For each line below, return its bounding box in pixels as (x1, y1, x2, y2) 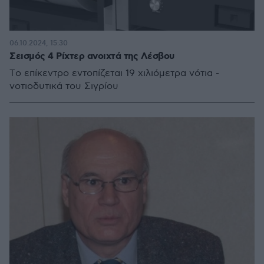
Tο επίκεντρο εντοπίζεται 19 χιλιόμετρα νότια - (9, 67, 219, 79)
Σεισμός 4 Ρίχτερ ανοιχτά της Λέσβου (9, 49, 174, 62)
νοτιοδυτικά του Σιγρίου (9, 80, 118, 92)
